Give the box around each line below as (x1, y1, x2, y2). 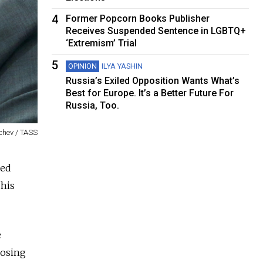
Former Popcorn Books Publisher (66, 12, 210, 24)
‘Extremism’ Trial (66, 37, 137, 49)
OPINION (68, 61, 97, 70)
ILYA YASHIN (102, 61, 143, 70)
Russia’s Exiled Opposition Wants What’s (66, 75, 240, 86)
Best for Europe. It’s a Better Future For (66, 87, 234, 99)
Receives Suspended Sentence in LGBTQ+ (66, 25, 247, 36)
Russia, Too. (66, 99, 120, 111)
